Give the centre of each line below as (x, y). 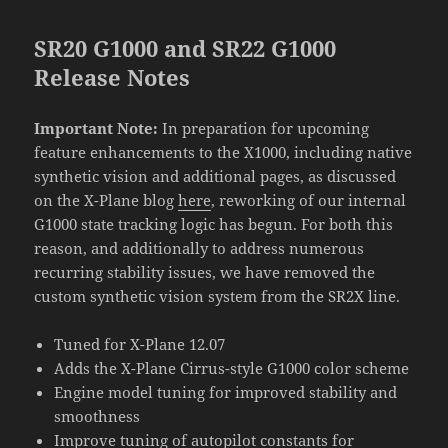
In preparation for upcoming (266, 128)
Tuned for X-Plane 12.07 (140, 344)
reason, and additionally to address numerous (199, 248)
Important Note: (98, 128)
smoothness (97, 416)
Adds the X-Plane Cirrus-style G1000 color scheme (232, 368)
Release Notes (112, 77)
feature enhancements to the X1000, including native (223, 152)
